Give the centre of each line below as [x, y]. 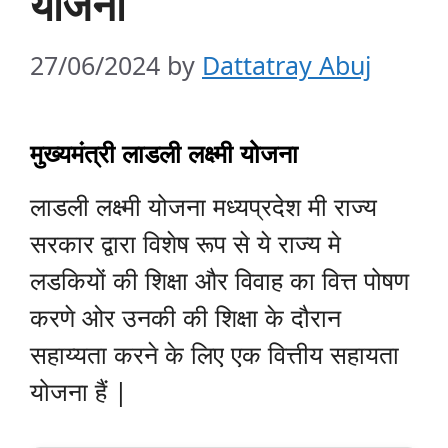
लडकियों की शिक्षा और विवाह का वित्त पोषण [219, 279]
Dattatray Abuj [286, 64]
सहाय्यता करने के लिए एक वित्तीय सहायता [214, 353]
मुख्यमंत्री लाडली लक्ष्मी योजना [164, 152]
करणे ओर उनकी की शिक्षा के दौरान [185, 316]
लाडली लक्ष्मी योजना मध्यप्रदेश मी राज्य [203, 205]
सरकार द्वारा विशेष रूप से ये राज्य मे [185, 242]
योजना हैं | [79, 390]
